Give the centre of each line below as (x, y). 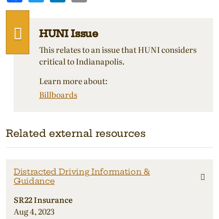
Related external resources (76, 133)
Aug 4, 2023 (34, 211)
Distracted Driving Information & (82, 171)
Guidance (34, 181)
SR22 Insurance (43, 199)
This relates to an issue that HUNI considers (118, 49)
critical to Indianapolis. (82, 61)
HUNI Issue (69, 33)
